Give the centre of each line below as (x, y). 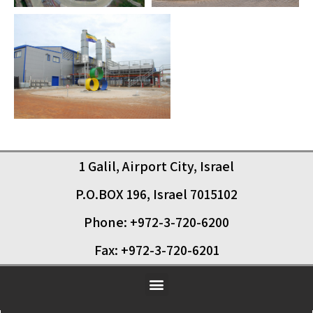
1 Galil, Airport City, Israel (156, 166)
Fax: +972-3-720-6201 (156, 250)
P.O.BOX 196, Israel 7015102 (156, 194)
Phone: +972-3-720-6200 (156, 222)
